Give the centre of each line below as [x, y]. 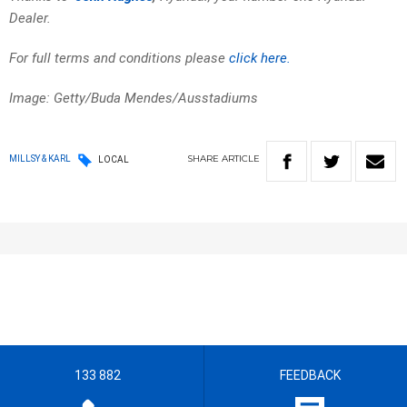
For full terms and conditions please [119, 59]
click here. [260, 59]
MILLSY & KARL [40, 159]
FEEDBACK [310, 376]
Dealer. [30, 19]
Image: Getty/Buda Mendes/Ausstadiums [134, 99]
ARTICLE [241, 159]
